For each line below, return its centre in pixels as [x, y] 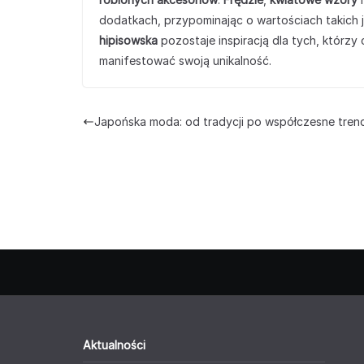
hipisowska [128, 40]
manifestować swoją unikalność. [185, 61]
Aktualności [114, 345]
